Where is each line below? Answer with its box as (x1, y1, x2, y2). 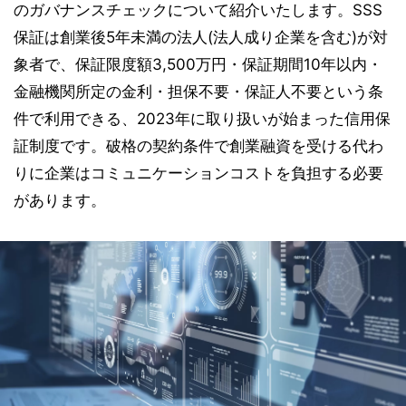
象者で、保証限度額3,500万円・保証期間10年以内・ (14, 55, 382, 73)
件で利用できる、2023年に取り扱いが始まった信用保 (14, 110, 391, 128)
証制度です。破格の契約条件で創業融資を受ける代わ (14, 137, 383, 155)
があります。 (14, 191, 106, 209)
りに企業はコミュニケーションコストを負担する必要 (14, 164, 383, 182)
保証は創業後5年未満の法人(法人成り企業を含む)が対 (14, 28, 388, 46)
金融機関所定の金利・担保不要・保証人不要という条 (14, 82, 383, 101)
